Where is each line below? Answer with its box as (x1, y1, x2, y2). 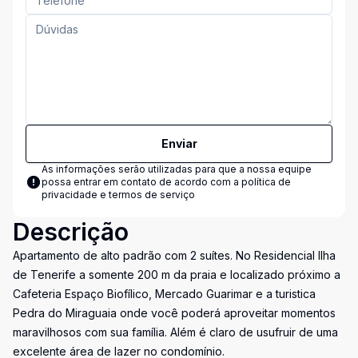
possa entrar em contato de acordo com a (42, 176, 241, 188)
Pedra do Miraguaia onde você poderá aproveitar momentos (13, 306, 336, 320)
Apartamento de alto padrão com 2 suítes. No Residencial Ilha (13, 249, 336, 262)
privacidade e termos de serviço (42, 189, 195, 201)
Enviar (161, 137, 197, 150)
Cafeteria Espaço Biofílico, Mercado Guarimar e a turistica (13, 287, 316, 300)
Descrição (13, 217, 129, 246)
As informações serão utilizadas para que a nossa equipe (42, 163, 312, 175)
